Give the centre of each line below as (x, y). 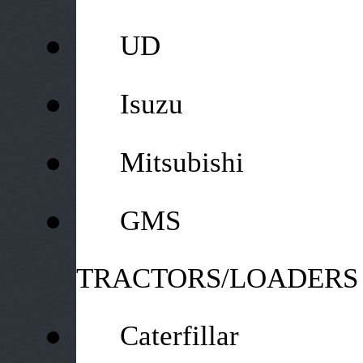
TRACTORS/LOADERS (217, 278)
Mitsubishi (181, 162)
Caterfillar (179, 335)
